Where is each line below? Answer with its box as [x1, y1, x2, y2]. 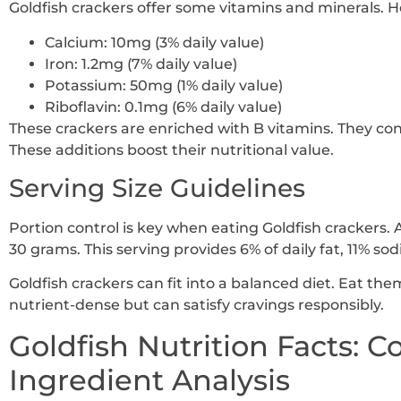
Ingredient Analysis [9, 362, 290, 397]
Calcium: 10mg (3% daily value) [45, 33, 264, 51]
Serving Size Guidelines [9, 172, 305, 203]
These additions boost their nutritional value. [9, 141, 334, 158]
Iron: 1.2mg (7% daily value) [45, 55, 237, 73]
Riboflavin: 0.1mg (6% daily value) [45, 98, 282, 115]
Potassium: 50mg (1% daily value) [45, 76, 283, 94]
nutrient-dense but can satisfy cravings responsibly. [9, 296, 384, 314]
